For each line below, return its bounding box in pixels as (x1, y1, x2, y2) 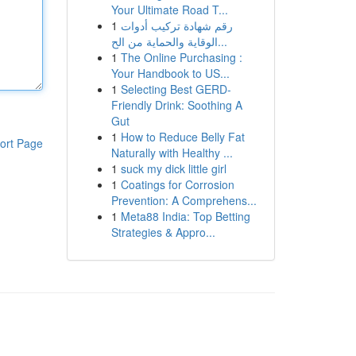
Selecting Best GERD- (120, 81, 231, 97)
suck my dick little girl (120, 161, 226, 176)
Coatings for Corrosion (120, 176, 234, 192)
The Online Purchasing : (120, 49, 242, 65)
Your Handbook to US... (110, 65, 230, 81)
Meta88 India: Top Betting (120, 208, 250, 224)
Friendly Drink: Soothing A (110, 97, 242, 113)
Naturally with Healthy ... (110, 145, 233, 161)
